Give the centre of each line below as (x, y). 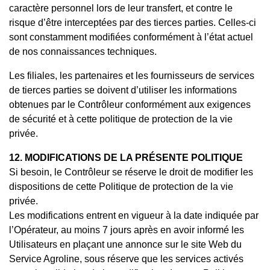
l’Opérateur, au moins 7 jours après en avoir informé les (127, 230)
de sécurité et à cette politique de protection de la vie (121, 119)
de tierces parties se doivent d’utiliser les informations (123, 90)
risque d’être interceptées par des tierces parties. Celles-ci (133, 22)
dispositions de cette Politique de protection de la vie (121, 186)
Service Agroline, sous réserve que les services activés (126, 259)
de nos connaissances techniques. (83, 51)
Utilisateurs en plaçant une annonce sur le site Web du (125, 244)
